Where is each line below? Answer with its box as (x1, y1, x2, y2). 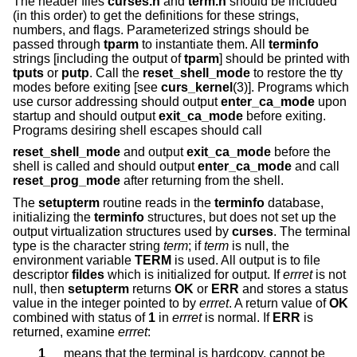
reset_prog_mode (13, 174, 120, 188)
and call (292, 159, 339, 174)
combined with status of (13, 310, 148, 324)
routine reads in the (100, 195, 214, 210)
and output (120, 145, 186, 159)
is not (312, 267, 346, 281)
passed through (13, 37, 104, 51)
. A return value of (229, 296, 329, 310)
